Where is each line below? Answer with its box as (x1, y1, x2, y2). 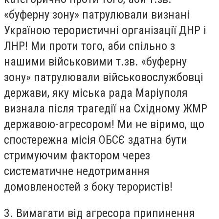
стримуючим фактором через (4, 149, 150, 163)
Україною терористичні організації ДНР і (4, 23, 206, 38)
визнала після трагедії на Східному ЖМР (4, 102, 207, 116)
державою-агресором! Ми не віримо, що (4, 117, 204, 131)
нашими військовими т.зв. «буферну (4, 55, 187, 69)
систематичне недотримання (4, 164, 150, 178)
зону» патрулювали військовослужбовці (4, 70, 203, 85)
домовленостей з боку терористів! (4, 180, 175, 194)
